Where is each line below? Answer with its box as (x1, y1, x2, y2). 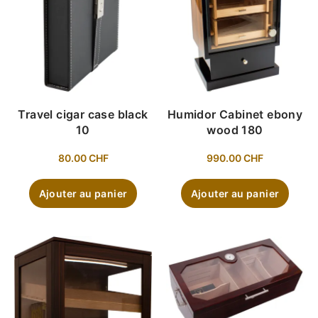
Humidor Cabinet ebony (167, 106, 303, 121)
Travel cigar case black (18, 106, 148, 121)
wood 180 (207, 122, 263, 137)
